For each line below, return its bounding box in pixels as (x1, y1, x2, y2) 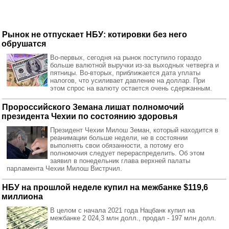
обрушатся (2, 39, 46, 48)
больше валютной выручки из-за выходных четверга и (50, 61, 219, 69)
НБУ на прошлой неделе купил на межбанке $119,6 (2, 183, 208, 192)
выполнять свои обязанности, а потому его (50, 142, 184, 149)
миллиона (2, 192, 43, 201)
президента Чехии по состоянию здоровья (2, 112, 177, 121)
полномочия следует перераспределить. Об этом (50, 149, 204, 157)
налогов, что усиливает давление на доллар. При (50, 77, 205, 84)
